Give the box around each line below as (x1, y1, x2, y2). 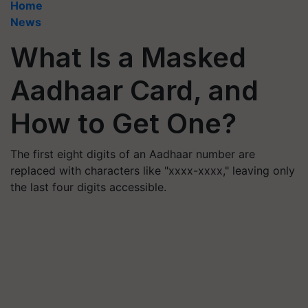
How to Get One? (10, 107, 236, 140)
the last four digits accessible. (10, 180, 166, 194)
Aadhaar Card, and (10, 74, 258, 107)
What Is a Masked (10, 41, 246, 74)
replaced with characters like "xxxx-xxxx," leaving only (10, 164, 295, 177)
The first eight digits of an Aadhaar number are (10, 147, 255, 161)
